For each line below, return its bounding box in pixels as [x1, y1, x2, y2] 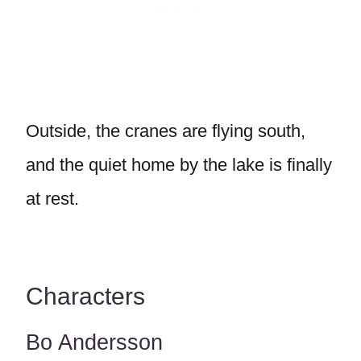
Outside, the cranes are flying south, [26, 121, 305, 141]
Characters [26, 283, 145, 309]
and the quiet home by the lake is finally [26, 155, 332, 175]
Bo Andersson [26, 330, 163, 355]
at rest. [26, 189, 79, 209]
